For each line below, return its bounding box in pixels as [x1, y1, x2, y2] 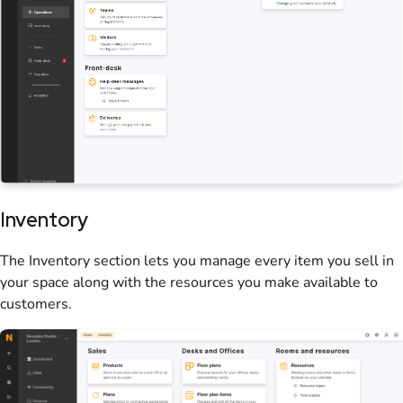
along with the [69, 272, 170, 292]
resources [170, 272, 234, 292]
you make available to [234, 272, 378, 292]
